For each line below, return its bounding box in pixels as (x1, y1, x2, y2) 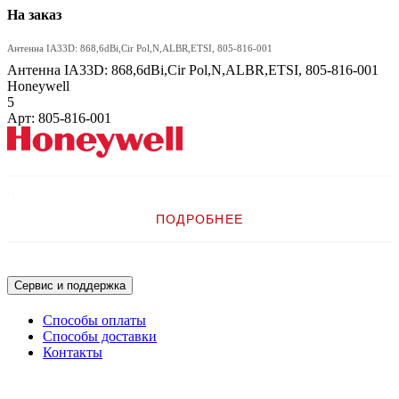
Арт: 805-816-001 (7, 110, 111, 126)
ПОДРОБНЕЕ (155, 212, 244, 226)
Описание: (7, 191, 53, 203)
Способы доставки (43, 328, 157, 344)
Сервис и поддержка (14, 279, 126, 292)
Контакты (43, 344, 102, 360)
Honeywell (7, 78, 69, 94)
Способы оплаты (43, 312, 146, 328)
